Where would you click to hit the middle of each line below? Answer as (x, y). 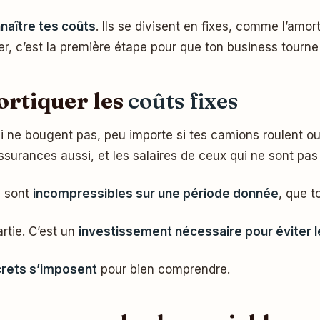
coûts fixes (183, 101)
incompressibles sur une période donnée (156, 194)
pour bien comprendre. (164, 269)
